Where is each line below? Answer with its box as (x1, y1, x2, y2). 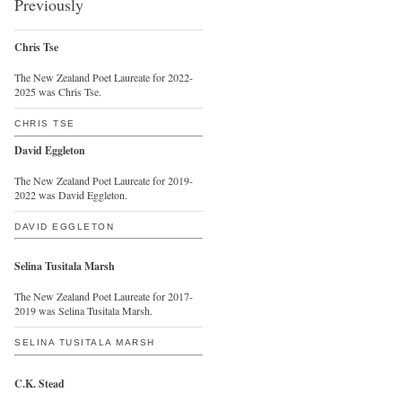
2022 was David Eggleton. (14, 188, 127, 202)
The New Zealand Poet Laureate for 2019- (14, 173, 193, 188)
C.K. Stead (14, 376, 65, 391)
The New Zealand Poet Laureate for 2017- (14, 289, 193, 303)
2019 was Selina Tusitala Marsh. (14, 303, 153, 318)
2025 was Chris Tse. (14, 84, 101, 99)
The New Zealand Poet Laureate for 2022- (14, 70, 193, 84)
